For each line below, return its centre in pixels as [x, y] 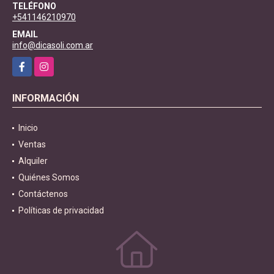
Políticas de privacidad [61, 210]
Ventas [32, 144]
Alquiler [33, 161]
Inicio [28, 128]
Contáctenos [43, 194]
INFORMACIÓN [46, 98]
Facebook [31, 63]
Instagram [54, 63]
